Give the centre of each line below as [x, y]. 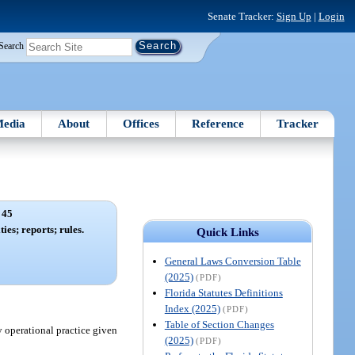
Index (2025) [192, 308]
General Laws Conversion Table [233, 261]
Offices [141, 123]
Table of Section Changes [219, 324]
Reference [218, 123]
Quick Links [227, 232]
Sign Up [294, 16]
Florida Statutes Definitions [223, 292]
